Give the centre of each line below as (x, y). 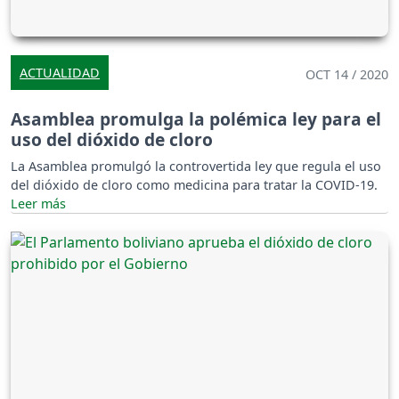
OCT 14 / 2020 (347, 74)
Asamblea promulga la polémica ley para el (196, 118)
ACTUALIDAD (60, 72)
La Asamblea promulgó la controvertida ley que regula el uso (196, 166)
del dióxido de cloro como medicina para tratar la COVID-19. (194, 184)
